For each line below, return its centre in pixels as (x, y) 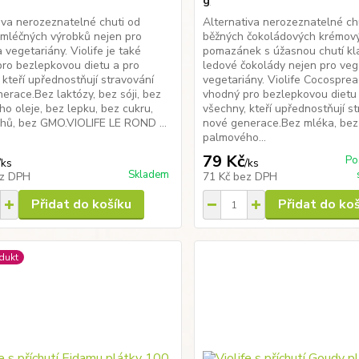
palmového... (235, 137)
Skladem (149, 175)
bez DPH (256, 177)
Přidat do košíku (81, 204)
